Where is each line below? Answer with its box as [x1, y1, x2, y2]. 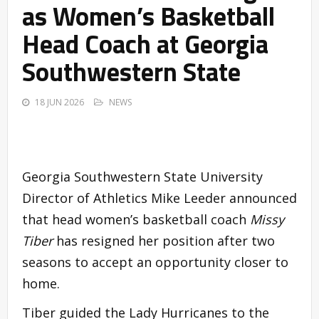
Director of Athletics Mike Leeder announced [22, 189, 297, 207]
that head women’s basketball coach [22, 211, 250, 229]
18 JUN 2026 [35, 96, 84, 109]
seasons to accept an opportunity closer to [22, 253, 288, 271]
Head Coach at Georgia [22, 24, 268, 64]
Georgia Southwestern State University [22, 168, 263, 186]
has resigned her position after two [53, 232, 275, 250]
